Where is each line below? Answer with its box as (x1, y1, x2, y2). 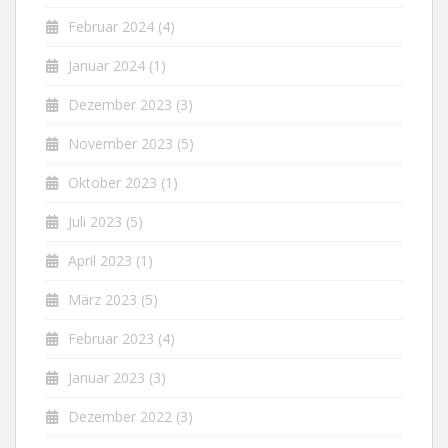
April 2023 (68, 251, 132, 271)
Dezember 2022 (68, 407, 172, 427)
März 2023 (68, 290, 137, 310)
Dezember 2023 (68, 95, 172, 115)
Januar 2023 (68, 368, 145, 388)
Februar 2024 (68, 17, 154, 37)
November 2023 (68, 134, 173, 154)
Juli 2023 (68, 212, 122, 232)
